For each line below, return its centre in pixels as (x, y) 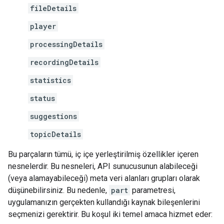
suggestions (53, 116)
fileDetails (53, 8)
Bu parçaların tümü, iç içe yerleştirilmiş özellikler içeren (103, 154)
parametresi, (153, 190)
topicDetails (55, 134)
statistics (50, 80)
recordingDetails (64, 62)
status (42, 98)
